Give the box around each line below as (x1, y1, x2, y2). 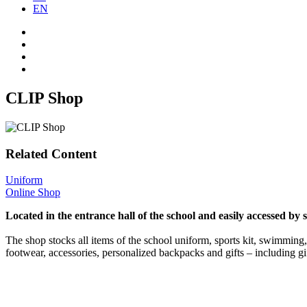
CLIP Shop (5, 88, 83, 107)
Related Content (5, 146, 97, 161)
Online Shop (5, 186, 60, 199)
